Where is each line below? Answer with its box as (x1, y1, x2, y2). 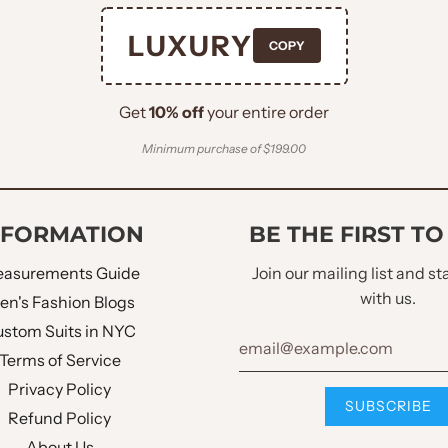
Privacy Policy (8, 378, 112, 399)
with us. (360, 287, 417, 308)
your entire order (204, 101, 329, 122)
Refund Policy (8, 407, 112, 428)
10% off (149, 101, 204, 122)
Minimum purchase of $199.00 (142, 140, 306, 156)
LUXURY (127, 28, 253, 63)
